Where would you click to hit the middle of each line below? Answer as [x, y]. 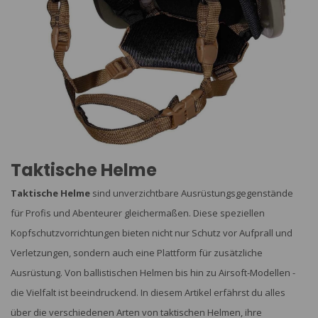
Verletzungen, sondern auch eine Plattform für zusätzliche [137, 252]
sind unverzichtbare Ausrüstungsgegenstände [192, 193]
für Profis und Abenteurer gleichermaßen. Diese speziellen [138, 213]
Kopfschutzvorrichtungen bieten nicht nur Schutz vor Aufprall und [152, 232]
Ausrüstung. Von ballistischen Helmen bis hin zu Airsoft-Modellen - [153, 272]
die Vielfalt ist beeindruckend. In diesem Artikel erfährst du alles [148, 292]
